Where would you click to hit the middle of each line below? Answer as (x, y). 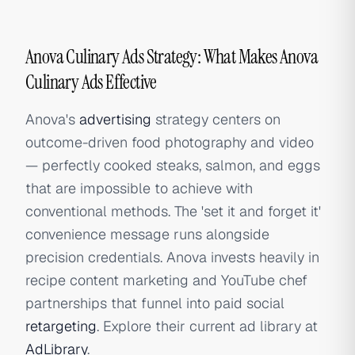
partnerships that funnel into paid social (155, 303)
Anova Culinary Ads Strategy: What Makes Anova (172, 57)
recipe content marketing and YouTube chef (166, 280)
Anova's (52, 119)
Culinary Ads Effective (91, 82)
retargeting (61, 326)
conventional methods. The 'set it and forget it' (173, 211)
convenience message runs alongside (147, 234)
